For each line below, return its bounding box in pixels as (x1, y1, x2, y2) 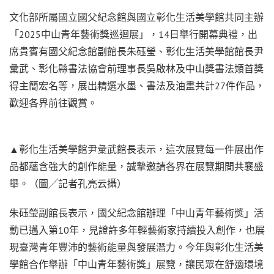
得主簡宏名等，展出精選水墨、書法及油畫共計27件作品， (9, 79, 265, 92)
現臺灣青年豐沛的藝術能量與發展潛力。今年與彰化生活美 (9, 240, 264, 253)
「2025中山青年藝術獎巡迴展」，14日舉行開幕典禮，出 (9, 28, 257, 40)
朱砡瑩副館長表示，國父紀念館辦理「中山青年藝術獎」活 (9, 206, 264, 219)
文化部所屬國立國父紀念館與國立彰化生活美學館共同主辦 (9, 10, 264, 23)
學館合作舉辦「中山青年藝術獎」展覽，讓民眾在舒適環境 (9, 257, 264, 270)
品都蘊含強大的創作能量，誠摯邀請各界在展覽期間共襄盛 (9, 160, 264, 172)
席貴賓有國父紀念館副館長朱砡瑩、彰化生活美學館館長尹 (9, 45, 264, 57)
